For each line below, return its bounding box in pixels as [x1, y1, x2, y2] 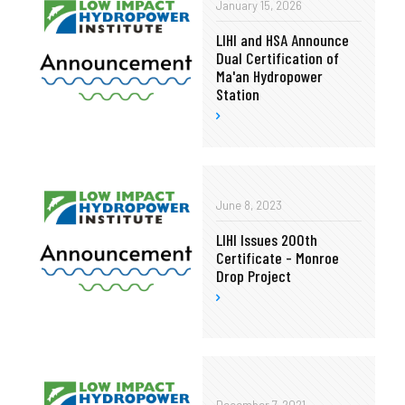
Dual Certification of [216, 48, 339, 69]
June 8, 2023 [216, 198, 282, 213]
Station [216, 84, 259, 105]
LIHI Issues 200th [216, 230, 317, 250]
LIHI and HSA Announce [216, 30, 349, 51]
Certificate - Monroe [216, 248, 339, 268]
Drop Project [216, 266, 291, 287]
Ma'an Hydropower [216, 66, 323, 87]
